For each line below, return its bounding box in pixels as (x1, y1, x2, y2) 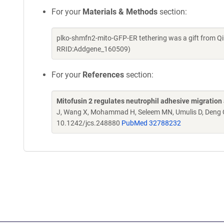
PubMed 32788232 (121, 119, 181, 127)
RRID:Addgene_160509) (56, 45, 130, 53)
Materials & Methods (82, 7, 157, 16)
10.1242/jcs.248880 (56, 119, 121, 127)
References (82, 70, 124, 79)
